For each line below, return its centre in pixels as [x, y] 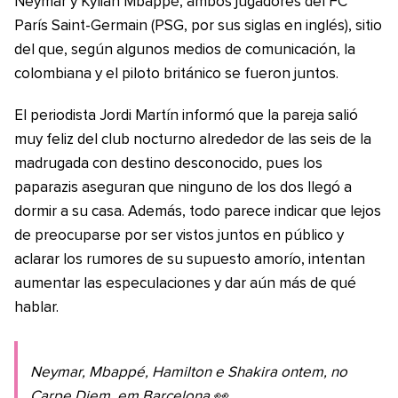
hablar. [36, 307]
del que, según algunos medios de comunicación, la [185, 50]
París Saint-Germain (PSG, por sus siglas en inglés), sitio [198, 26]
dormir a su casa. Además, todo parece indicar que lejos [198, 211]
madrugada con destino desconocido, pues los [168, 163]
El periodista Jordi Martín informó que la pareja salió [186, 115]
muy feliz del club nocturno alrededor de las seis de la [193, 139]
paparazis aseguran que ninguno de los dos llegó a [183, 187]
